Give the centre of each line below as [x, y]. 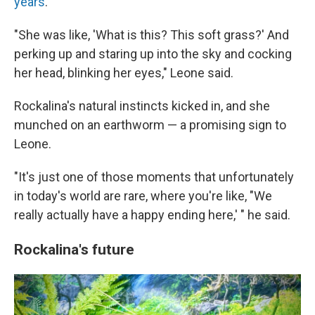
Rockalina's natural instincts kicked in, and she [142, 106]
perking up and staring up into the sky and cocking [153, 54]
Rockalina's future [74, 249]
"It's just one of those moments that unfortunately [154, 177]
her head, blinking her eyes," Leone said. [124, 73]
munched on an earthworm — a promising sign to [150, 125]
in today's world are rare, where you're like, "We [143, 196]
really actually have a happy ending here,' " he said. [152, 215]
